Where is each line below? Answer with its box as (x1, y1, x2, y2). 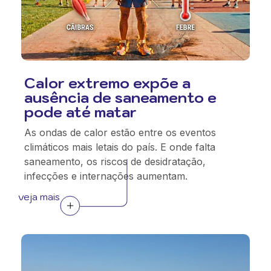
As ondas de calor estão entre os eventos (24, 126, 216, 139)
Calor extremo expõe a (24, 73, 191, 93)
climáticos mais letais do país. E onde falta (24, 141, 215, 153)
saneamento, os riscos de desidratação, (24, 155, 206, 168)
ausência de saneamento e (24, 88, 217, 107)
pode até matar (24, 102, 137, 122)
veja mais (18, 191, 60, 203)
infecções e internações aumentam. (24, 170, 188, 182)
